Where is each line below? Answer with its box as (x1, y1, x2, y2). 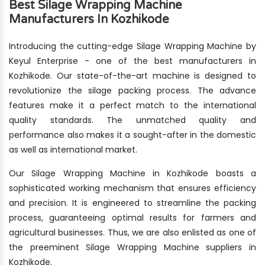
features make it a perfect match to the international (9, 99, 256, 111)
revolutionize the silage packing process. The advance (9, 84, 256, 96)
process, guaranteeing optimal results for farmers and (9, 211, 256, 224)
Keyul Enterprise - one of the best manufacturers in (9, 54, 256, 67)
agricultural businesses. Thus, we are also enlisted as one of (9, 226, 256, 238)
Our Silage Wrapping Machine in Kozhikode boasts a (9, 167, 256, 179)
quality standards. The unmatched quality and (9, 114, 256, 126)
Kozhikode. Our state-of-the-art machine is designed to (9, 69, 256, 82)
